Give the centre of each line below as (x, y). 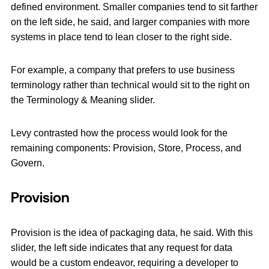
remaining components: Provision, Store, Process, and (126, 148)
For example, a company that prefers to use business (123, 70)
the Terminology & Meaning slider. (83, 100)
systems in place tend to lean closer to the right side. (121, 37)
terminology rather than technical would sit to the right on (130, 85)
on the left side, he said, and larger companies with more (130, 22)
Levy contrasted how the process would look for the (119, 133)
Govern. (28, 163)
